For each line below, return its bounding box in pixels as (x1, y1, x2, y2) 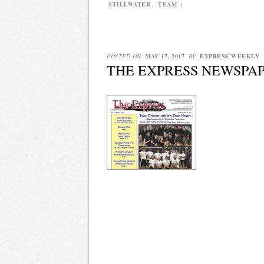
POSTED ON (107, 51, 143, 60)
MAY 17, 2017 (145, 51, 184, 60)
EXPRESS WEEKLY (200, 51, 259, 60)
